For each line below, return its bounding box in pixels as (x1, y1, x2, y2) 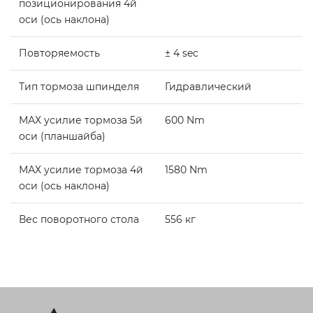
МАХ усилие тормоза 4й (19, 163, 143, 177)
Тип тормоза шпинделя (19, 80, 142, 94)
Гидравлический (165, 80, 252, 94)
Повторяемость (19, 47, 100, 60)
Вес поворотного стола (19, 213, 142, 226)
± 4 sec (165, 47, 198, 60)
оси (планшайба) (19, 130, 108, 143)
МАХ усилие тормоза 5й (19, 114, 143, 127)
